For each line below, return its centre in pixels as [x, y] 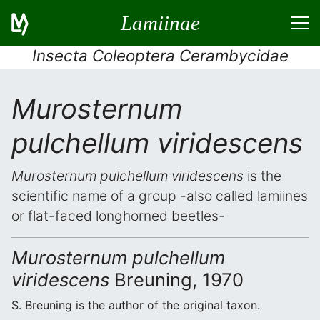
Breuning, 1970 [176, 280]
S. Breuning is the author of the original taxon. [136, 305]
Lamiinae [160, 22]
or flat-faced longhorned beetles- [118, 216]
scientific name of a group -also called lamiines [160, 196]
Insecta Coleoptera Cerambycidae [160, 55]
